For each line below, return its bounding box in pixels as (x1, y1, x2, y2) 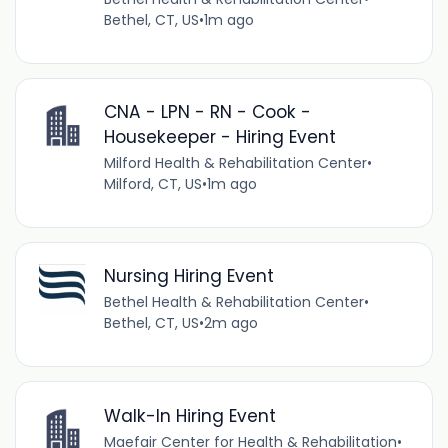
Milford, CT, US (103, 174, 202, 195)
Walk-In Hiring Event (103, 403, 276, 428)
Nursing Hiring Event (103, 264, 274, 289)
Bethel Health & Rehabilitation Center (103, 292, 364, 313)
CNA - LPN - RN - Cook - (103, 100, 311, 125)
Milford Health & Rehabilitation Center (103, 153, 367, 174)
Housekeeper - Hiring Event (103, 125, 336, 150)
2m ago (203, 313, 258, 334)
